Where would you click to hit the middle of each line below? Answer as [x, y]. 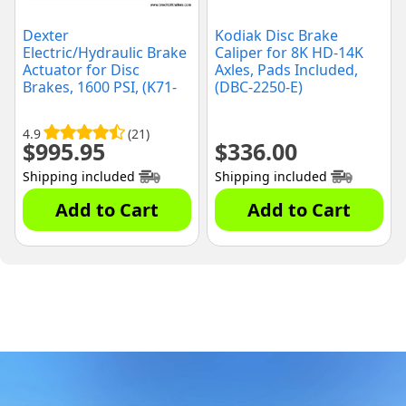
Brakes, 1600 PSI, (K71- [100, 87]
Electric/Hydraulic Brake [105, 53]
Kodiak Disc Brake [276, 36]
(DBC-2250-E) [259, 87]
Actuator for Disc [81, 70]
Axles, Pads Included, [286, 70]
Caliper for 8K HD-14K [289, 53]
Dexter [46, 36]
